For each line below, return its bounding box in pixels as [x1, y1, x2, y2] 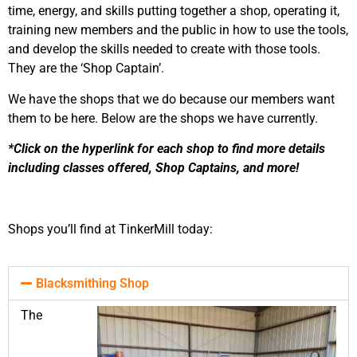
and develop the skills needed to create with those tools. [8, 41, 320, 57]
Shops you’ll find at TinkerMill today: [8, 221, 213, 237]
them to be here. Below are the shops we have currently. [8, 110, 321, 126]
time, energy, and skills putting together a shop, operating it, [8, 3, 339, 19]
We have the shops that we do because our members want [8, 91, 335, 107]
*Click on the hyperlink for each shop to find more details [8, 141, 325, 157]
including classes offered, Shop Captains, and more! [8, 160, 299, 176]
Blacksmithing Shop [36, 276, 150, 292]
